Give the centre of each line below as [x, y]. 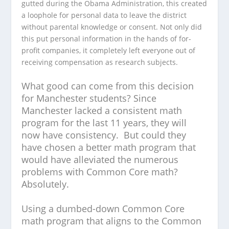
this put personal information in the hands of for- [107, 39]
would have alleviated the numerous [100, 159]
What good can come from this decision [108, 86]
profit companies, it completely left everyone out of [109, 50]
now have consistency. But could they [104, 135]
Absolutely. [45, 184]
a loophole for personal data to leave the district [104, 15]
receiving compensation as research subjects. [100, 62]
